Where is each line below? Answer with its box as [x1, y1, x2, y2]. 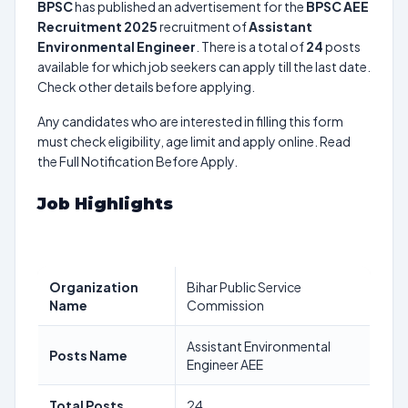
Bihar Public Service [187, 279, 301, 295]
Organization [49, 279, 138, 295]
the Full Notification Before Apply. [37, 153, 238, 169]
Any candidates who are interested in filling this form [37, 113, 343, 129]
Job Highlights [37, 194, 173, 214]
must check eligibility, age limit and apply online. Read [37, 133, 351, 149]
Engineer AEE [187, 356, 263, 372]
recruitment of [158, 18, 249, 35]
